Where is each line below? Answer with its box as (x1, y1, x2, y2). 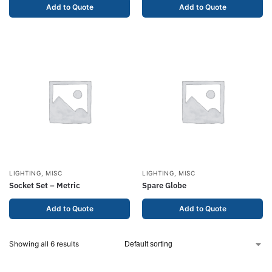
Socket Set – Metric (9, 180, 80, 191)
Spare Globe (142, 180, 186, 191)
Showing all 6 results (9, 239, 79, 248)
